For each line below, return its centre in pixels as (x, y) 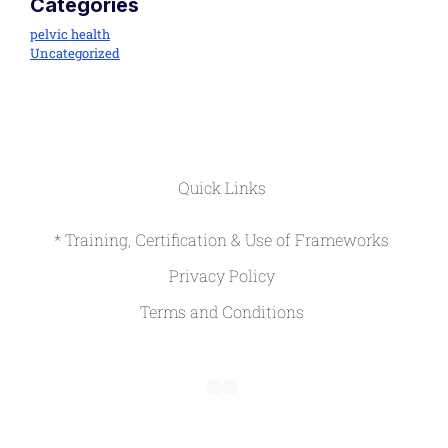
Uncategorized (75, 53)
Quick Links (221, 188)
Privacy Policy (221, 276)
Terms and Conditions (221, 312)
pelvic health (70, 34)
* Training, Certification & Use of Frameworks (221, 240)
